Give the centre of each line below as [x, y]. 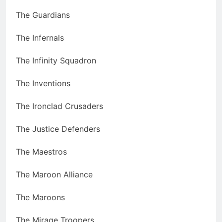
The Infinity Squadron [56, 61]
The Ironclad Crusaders [59, 106]
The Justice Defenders [58, 129]
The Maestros [41, 152]
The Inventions [43, 83]
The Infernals [40, 38]
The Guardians [43, 15]
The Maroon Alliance [54, 175]
